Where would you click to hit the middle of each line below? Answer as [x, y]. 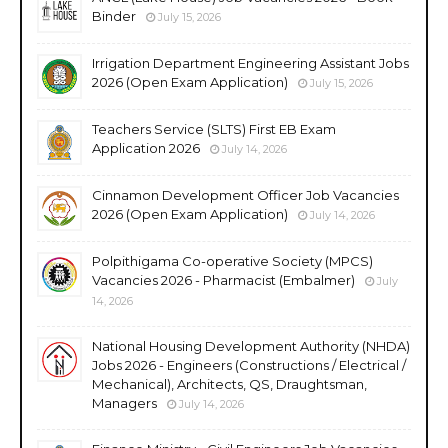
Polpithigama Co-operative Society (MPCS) [232, 260]
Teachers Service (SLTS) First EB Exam [214, 128]
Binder [114, 15]
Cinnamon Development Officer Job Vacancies [245, 194]
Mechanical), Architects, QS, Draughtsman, [229, 383]
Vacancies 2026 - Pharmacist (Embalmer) [223, 279]
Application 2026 [146, 147]
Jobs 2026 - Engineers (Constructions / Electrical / [249, 364]
